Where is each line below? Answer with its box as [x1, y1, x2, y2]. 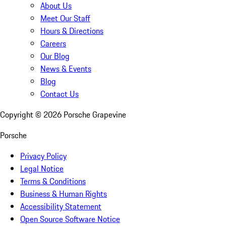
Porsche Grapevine [64, 108, 126, 121]
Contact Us [40, 88, 79, 100]
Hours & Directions [40, 25, 103, 37]
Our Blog [40, 50, 70, 63]
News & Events [40, 63, 91, 75]
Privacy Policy [20, 150, 67, 162]
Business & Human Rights [20, 188, 107, 200]
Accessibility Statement [20, 200, 101, 213]
